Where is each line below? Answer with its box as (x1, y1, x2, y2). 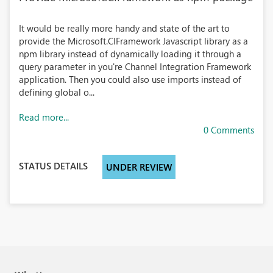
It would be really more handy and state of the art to (19, 22, 230, 34)
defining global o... (19, 86, 94, 98)
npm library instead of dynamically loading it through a (19, 48, 241, 60)
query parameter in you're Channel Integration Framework (19, 60, 251, 73)
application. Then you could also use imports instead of (19, 73, 241, 85)
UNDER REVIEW (106, 161, 172, 173)
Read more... (19, 111, 69, 123)
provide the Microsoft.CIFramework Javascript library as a (19, 35, 248, 47)
